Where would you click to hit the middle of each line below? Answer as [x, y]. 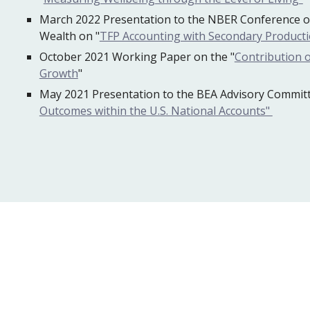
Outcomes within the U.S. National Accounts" [156, 111]
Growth [58, 73]
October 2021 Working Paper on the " [137, 57]
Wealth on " [69, 36]
